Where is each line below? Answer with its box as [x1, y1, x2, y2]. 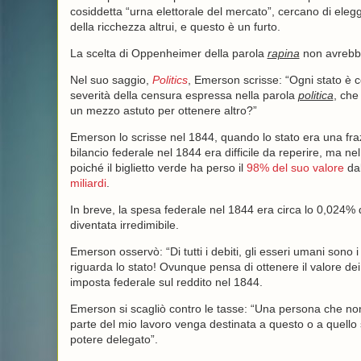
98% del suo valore [246, 161, 344, 174]
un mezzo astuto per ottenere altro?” [69, 104, 257, 117]
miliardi [69, 176, 106, 189]
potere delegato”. [69, 333, 158, 346]
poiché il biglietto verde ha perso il [69, 161, 247, 174]
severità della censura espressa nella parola [69, 89, 298, 102]
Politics [151, 73, 188, 86]
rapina [267, 47, 300, 60]
